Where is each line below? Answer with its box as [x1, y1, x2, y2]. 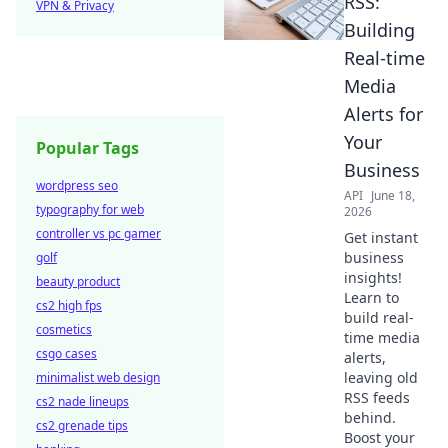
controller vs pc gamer [36, 225, 161, 242]
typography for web [36, 201, 144, 218]
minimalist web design [36, 369, 160, 386]
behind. [344, 408, 396, 427]
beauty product [36, 273, 120, 290]
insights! [344, 268, 402, 287]
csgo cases [36, 345, 97, 362]
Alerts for [344, 102, 423, 126]
